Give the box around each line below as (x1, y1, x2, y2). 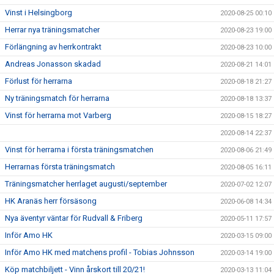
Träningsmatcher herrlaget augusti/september (5, 179, 167, 188)
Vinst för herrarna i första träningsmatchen (5, 144, 154, 154)
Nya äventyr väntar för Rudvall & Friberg (5, 213, 143, 223)
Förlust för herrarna (5, 76, 72, 86)
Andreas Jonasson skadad (5, 59, 101, 68)
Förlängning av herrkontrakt (5, 42, 102, 51)
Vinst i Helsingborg (5, 7, 72, 17)
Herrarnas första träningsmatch (5, 161, 115, 171)
